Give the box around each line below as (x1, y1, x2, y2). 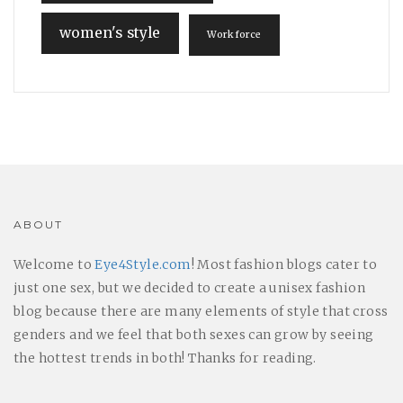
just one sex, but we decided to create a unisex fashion (13, 280, 365, 297)
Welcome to (13, 256, 95, 273)
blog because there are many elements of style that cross (13, 303, 389, 320)
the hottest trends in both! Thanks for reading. (13, 350, 317, 367)
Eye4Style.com (94, 256, 192, 273)
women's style (59, 24, 161, 42)
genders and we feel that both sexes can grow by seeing (13, 327, 374, 344)
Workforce (206, 29, 262, 41)
